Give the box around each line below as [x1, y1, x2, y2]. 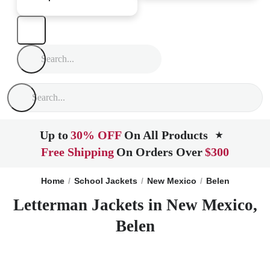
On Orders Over [116, 145, 202, 159]
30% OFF [71, 128, 122, 142]
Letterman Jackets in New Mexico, [13, 196, 257, 214]
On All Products [124, 128, 208, 142]
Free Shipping [41, 145, 114, 159]
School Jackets [74, 176, 137, 186]
